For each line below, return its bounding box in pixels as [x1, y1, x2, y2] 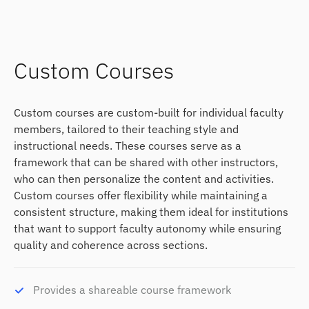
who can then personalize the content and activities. [14, 171, 274, 186]
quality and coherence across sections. [14, 237, 208, 252]
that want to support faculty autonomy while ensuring [14, 221, 281, 235]
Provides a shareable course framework [33, 282, 231, 297]
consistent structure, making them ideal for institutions [14, 204, 288, 219]
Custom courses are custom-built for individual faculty [14, 105, 283, 119]
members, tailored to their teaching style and [14, 121, 239, 136]
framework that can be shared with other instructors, [14, 154, 278, 169]
